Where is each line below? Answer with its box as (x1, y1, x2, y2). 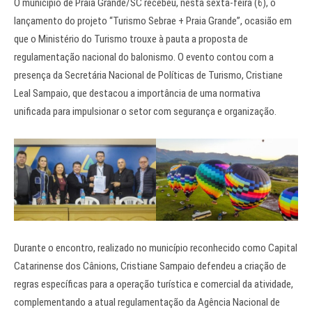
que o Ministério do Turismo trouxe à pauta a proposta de (14, 33, 248, 46)
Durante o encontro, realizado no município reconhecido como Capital (14, 242, 297, 255)
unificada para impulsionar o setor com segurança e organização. (14, 105, 276, 118)
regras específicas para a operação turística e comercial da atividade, (14, 278, 293, 291)
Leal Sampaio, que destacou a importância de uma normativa (14, 87, 260, 100)
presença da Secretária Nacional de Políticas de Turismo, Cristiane (14, 69, 283, 82)
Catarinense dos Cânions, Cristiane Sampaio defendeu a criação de (14, 260, 286, 273)
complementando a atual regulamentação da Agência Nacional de (14, 296, 280, 309)
